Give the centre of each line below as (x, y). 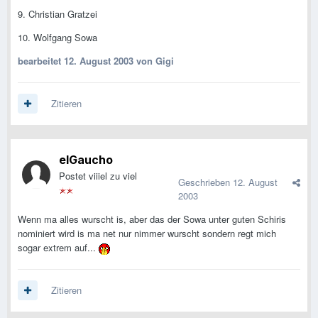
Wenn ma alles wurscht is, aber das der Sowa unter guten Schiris (152, 219)
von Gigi (154, 61)
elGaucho (86, 160)
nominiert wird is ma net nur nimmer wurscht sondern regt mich (147, 234)
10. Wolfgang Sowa (57, 38)
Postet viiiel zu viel (98, 176)
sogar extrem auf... (58, 248)
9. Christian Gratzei (57, 14)
